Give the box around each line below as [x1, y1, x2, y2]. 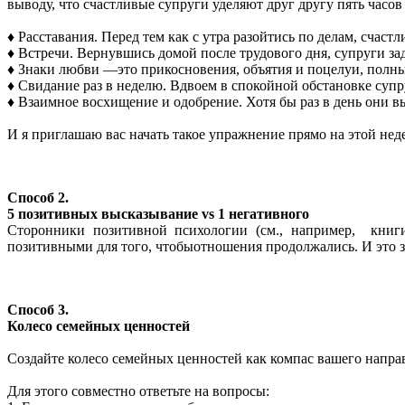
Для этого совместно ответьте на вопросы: [7, 382, 269, 399]
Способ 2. [7, 189, 72, 205]
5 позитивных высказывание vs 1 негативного [7, 205, 309, 221]
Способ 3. [7, 301, 72, 317]
